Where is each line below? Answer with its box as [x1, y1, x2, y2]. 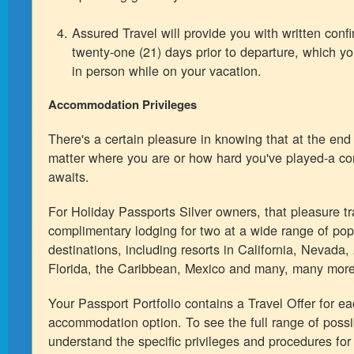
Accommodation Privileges [48, 96, 197, 113]
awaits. [48, 167, 89, 186]
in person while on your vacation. [72, 61, 262, 80]
